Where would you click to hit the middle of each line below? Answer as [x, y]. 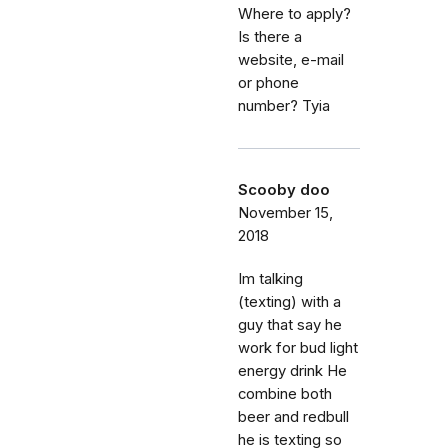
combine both [285, 393]
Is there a [270, 36]
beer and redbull [293, 416]
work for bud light [298, 347]
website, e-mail [291, 59]
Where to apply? [294, 13]
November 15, [285, 212]
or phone [268, 82]
